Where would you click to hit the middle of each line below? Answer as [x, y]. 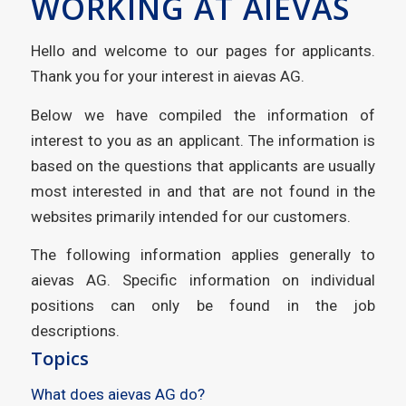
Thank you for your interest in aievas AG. [167, 77]
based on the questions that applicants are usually [203, 165]
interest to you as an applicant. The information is [203, 140]
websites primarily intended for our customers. [190, 216]
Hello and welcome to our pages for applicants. [203, 51]
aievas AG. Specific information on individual [203, 280]
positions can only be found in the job [203, 306]
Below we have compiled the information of [203, 115]
